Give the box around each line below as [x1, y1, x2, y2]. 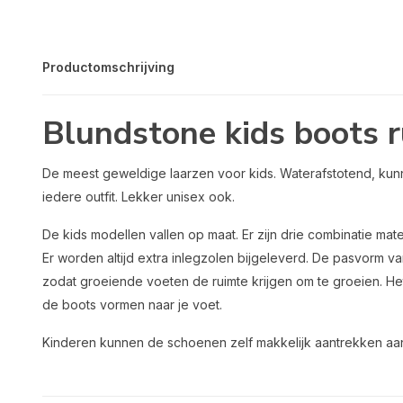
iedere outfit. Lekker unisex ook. [42, 189, 235, 204]
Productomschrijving [42, 59, 175, 75]
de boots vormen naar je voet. [42, 297, 222, 312]
